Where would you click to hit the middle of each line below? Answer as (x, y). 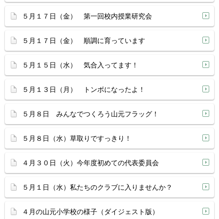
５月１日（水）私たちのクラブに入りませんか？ (97, 187)
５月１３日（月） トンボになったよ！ (84, 89)
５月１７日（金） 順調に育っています (84, 41)
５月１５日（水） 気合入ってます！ (80, 65)
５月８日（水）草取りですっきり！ (77, 138)
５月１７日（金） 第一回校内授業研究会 (87, 16)
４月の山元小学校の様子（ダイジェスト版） (90, 212)
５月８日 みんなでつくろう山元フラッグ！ (90, 114)
